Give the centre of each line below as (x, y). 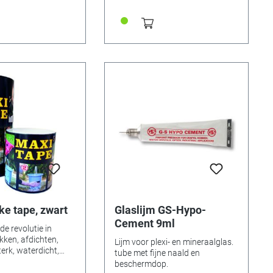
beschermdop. (141, 264)
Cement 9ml (144, 223)
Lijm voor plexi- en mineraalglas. (174, 242)
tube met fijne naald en (157, 253)
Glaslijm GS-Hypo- (160, 210)
